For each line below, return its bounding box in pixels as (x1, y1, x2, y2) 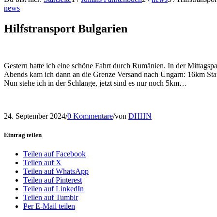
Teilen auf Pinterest (23, 176, 82, 185)
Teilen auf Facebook (23, 150, 86, 158)
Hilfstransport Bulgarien (4, 22, 127, 35)
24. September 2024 (4, 111, 65, 120)
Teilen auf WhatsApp (23, 167, 89, 176)
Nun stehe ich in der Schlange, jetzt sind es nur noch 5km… (4, 78, 187, 87)
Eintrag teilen (4, 131, 42, 139)
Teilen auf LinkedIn (23, 185, 84, 193)
